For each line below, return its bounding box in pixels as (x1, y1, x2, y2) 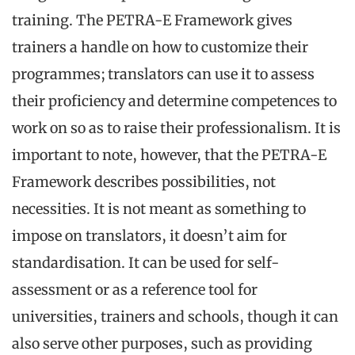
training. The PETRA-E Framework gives (12, 11, 292, 30)
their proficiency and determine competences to (12, 92, 337, 111)
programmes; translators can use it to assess (12, 65, 315, 84)
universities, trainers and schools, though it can (12, 307, 338, 326)
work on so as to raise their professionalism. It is (12, 119, 341, 138)
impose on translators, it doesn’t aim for (12, 227, 287, 246)
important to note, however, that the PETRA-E (12, 146, 326, 165)
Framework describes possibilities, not (12, 173, 276, 192)
